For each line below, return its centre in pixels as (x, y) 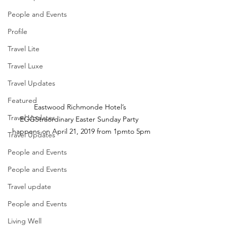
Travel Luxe (25, 66)
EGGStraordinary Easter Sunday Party (81, 119)
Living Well (25, 221)
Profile (17, 31)
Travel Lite (24, 49)
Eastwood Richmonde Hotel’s (81, 107)
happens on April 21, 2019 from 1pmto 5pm (81, 131)
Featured (22, 100)
